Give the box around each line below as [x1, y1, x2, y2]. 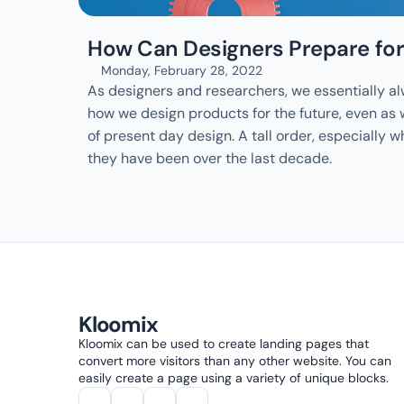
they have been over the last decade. [87, 149, 332, 168]
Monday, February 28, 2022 [101, 62, 262, 78]
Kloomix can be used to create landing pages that [78, 335, 369, 352]
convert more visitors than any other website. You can [78, 353, 391, 369]
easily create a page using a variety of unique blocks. [78, 370, 389, 386]
